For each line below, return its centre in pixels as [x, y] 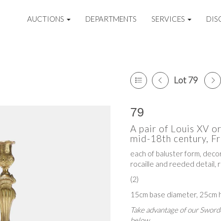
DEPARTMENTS [111, 19]
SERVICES [169, 19]
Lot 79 [186, 80]
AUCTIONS [47, 19]
